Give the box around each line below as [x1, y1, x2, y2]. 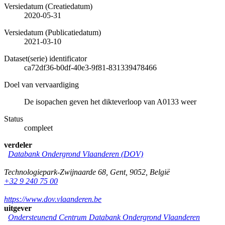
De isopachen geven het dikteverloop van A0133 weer [24, 97, 196, 106]
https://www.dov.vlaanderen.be [4, 194, 101, 203]
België [150, 167, 170, 176]
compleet [24, 123, 53, 132]
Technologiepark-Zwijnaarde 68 [4, 167, 106, 176]
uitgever [4, 203, 32, 212]
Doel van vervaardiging [4, 80, 79, 89]
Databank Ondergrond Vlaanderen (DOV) [8, 149, 143, 158]
